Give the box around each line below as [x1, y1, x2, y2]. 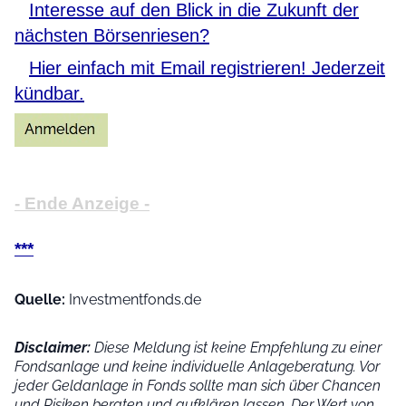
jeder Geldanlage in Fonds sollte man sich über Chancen [14, 376, 381, 394]
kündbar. [14, 82, 84, 103]
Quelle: [14, 290, 65, 308]
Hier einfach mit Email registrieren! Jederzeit [29, 57, 385, 78]
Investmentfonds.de [65, 290, 201, 308]
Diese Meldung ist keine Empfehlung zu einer [91, 338, 382, 356]
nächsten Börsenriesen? [14, 24, 209, 45]
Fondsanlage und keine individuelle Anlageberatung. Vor [14, 357, 380, 375]
